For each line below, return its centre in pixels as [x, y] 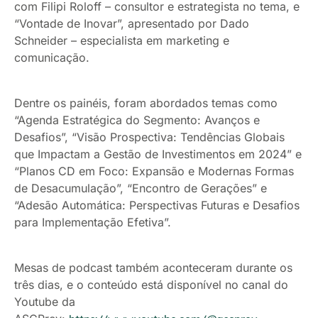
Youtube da [45, 302]
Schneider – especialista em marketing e [122, 41]
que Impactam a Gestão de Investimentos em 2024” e [158, 154]
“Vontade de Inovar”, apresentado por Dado [132, 24]
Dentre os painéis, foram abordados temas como [146, 103]
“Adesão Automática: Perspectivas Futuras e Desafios [157, 205]
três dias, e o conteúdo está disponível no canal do [151, 285]
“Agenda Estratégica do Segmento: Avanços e [137, 120]
